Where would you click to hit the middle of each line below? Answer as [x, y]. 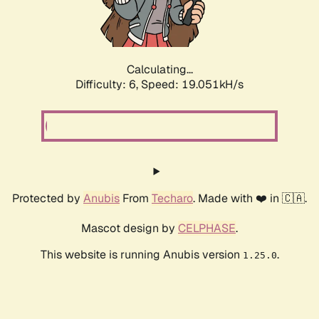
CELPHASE [207, 229]
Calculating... [159, 70]
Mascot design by [130, 229]
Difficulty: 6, [108, 85]
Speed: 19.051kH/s [192, 85]
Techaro [172, 199]
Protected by [48, 199]
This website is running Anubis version [141, 255]
